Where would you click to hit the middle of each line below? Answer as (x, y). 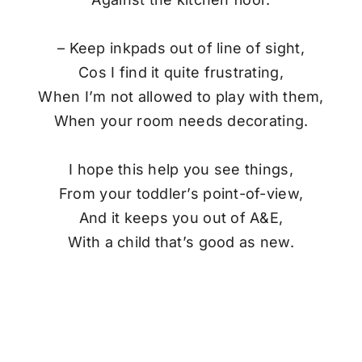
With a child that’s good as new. (181, 242)
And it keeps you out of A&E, (181, 217)
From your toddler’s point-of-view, (181, 193)
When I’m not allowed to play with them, (181, 96)
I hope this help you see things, (181, 169)
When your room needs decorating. (181, 120)
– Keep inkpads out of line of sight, (181, 48)
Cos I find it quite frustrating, (181, 72)
